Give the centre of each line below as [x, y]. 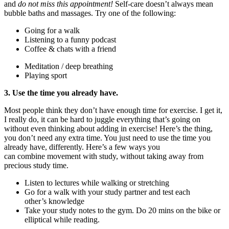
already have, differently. [45, 147]
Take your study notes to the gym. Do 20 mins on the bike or [122, 210]
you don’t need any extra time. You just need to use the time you [107, 138]
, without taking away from [160, 156]
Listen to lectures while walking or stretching [97, 182]
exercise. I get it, [196, 110]
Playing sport [46, 75]
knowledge [65, 201]
